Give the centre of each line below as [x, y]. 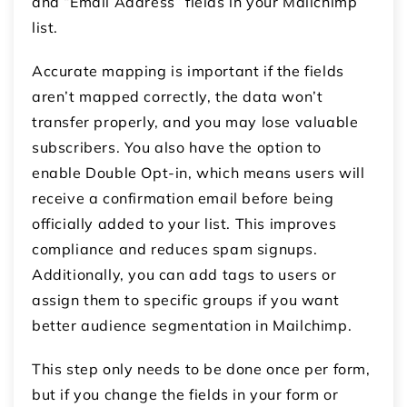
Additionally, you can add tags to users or [184, 274]
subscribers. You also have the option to [177, 147]
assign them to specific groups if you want [186, 299]
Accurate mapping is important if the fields [188, 70]
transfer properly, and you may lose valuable [195, 121]
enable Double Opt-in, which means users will [199, 172]
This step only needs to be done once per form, [201, 368]
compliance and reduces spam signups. [175, 248]
